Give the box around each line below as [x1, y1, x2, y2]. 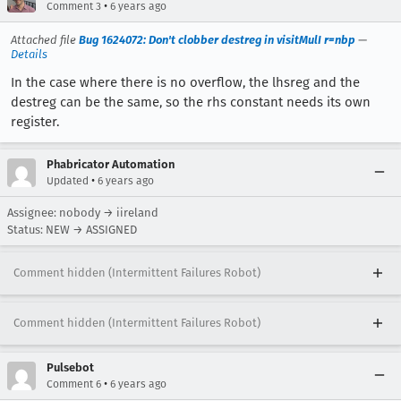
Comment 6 [47, 377, 101, 390]
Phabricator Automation [47, 157, 175, 171]
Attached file [11, 32, 79, 47]
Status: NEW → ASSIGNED [7, 222, 137, 236]
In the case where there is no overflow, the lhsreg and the [11, 73, 360, 90]
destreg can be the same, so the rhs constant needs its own [11, 93, 371, 110]
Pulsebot [47, 360, 94, 374]
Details [11, 47, 47, 61]
